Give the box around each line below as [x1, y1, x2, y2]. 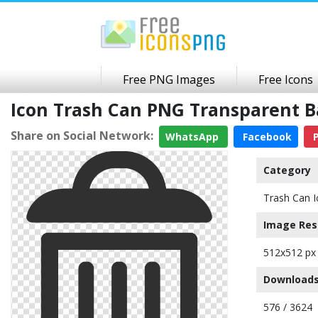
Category [263, 163, 311, 177]
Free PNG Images [123, 72, 215, 87]
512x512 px [263, 246, 316, 259]
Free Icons [258, 72, 313, 87]
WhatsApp [165, 130, 221, 143]
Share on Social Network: [11, 127, 153, 143]
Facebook [240, 130, 292, 143]
